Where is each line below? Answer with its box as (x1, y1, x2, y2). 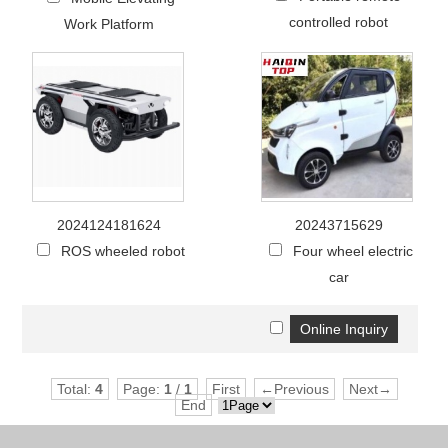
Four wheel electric (292, 242, 413, 259)
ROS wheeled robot (61, 242, 186, 259)
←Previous (259, 380, 329, 397)
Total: (56, 380, 95, 397)
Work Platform (64, 15, 155, 32)
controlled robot (289, 13, 389, 30)
